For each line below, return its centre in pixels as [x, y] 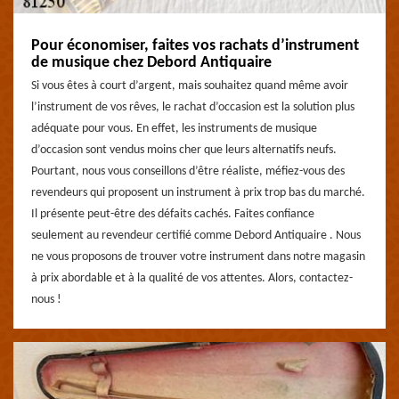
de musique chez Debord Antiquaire [151, 63]
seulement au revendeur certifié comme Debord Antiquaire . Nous [196, 236]
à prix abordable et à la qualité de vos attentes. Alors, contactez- [192, 278]
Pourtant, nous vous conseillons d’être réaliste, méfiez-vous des [188, 171]
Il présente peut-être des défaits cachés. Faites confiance [173, 214]
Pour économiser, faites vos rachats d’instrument [195, 46]
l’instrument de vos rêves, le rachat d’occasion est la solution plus [193, 107]
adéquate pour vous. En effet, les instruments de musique [174, 129]
